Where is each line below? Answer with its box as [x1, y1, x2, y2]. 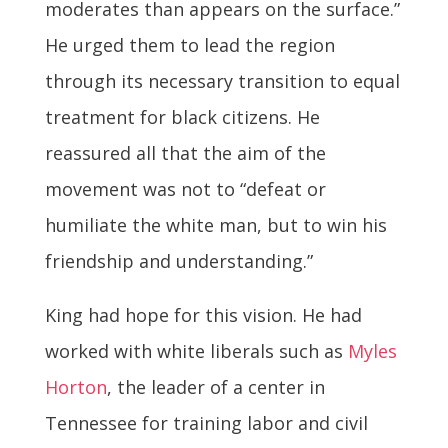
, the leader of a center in [106, 374, 325, 399]
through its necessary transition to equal [44, 68, 400, 93]
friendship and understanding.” [44, 248, 313, 273]
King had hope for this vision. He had [44, 302, 362, 327]
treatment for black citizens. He [44, 104, 320, 129]
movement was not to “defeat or [44, 176, 326, 201]
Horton [44, 374, 107, 399]
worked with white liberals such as [44, 338, 348, 363]
